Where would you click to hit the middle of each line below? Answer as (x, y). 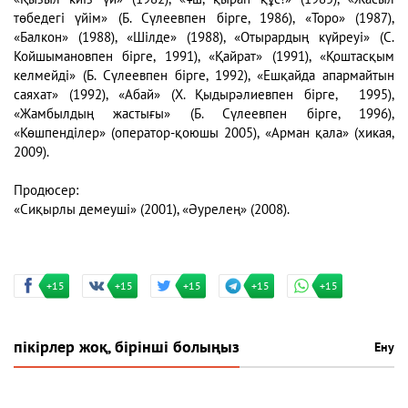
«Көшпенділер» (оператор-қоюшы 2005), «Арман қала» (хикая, (204, 133)
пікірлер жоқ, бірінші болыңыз (127, 347)
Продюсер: (46, 190)
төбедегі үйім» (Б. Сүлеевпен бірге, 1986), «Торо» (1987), (204, 18)
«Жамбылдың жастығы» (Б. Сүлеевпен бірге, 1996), (204, 113)
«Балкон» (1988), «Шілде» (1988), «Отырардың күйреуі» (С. (204, 37)
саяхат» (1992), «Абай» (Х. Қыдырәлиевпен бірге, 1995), (204, 94)
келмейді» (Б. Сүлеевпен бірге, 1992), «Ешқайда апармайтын (204, 75)
